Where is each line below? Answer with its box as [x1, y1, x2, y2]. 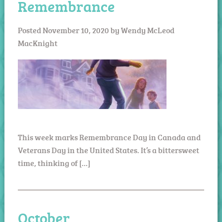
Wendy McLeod [120, 24, 174, 36]
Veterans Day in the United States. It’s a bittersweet [17, 144, 199, 156]
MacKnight [17, 37, 57, 49]
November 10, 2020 [42, 24, 109, 36]
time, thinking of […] [17, 157, 90, 168]
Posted [17, 24, 43, 36]
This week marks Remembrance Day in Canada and [17, 131, 201, 143]
